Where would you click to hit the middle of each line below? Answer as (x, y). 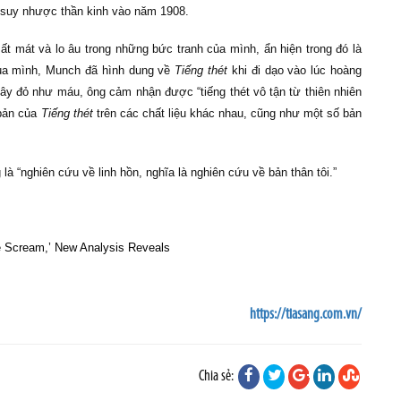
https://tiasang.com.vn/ (306, 315)
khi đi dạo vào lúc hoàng (295, 71)
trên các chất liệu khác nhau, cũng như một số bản (227, 114)
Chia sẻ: (218, 377)
